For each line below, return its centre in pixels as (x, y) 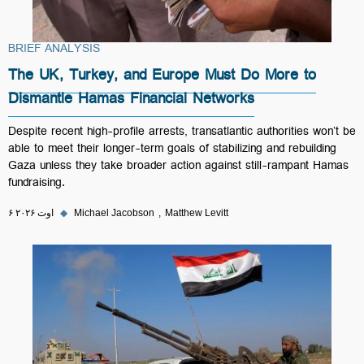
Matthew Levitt (197, 213)
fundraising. (37, 184)
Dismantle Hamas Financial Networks (131, 102)
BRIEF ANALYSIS (54, 50)
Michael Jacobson (114, 213)
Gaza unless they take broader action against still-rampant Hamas (178, 167)
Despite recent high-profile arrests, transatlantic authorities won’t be (182, 133)
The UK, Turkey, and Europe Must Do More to (162, 78)
